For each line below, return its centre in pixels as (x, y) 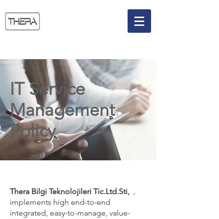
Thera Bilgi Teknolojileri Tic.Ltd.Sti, (70, 191)
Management (62, 110)
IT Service (47, 89)
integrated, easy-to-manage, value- (70, 213)
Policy (33, 131)
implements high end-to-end (60, 202)
